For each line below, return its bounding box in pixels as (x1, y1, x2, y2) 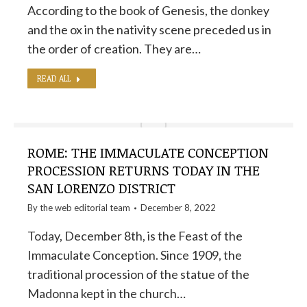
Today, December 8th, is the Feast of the (27, 228, 243, 243)
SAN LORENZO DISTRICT (27, 178, 175, 197)
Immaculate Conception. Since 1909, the (27, 247, 242, 262)
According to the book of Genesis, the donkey (27, 3, 269, 18)
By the (27, 202, 55, 213)
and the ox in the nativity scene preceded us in (27, 22, 271, 37)
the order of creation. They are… (27, 41, 201, 56)
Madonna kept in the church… (27, 286, 186, 301)
